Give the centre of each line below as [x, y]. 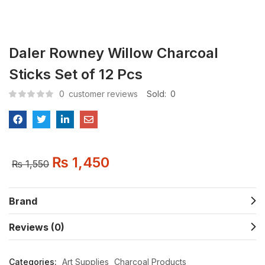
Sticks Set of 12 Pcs [76, 74]
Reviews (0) [37, 227]
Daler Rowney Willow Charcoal [114, 53]
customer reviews [102, 94]
